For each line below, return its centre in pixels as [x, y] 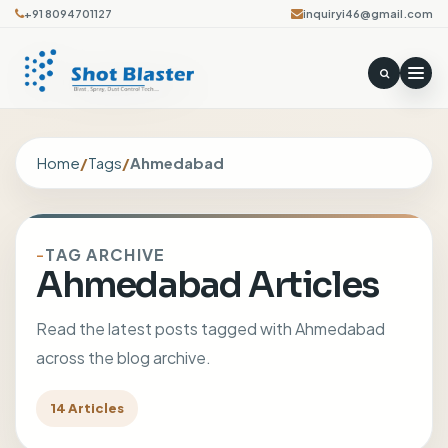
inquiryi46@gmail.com [368, 13]
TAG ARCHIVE [105, 254]
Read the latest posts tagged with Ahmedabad [210, 328]
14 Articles [87, 408]
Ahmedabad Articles [207, 285]
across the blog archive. [123, 357]
